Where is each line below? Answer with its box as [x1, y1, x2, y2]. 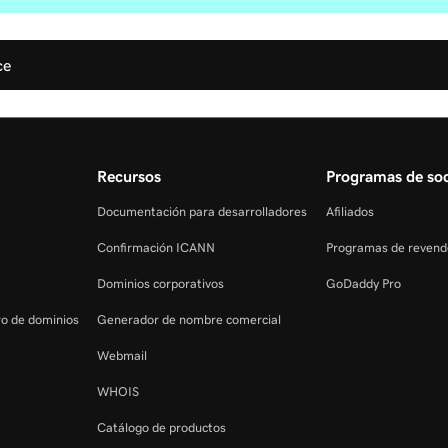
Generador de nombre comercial [97, 312, 282, 326]
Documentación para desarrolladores [97, 204, 308, 218]
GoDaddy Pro [325, 276, 401, 290]
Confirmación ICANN [97, 240, 216, 254]
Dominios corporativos [97, 276, 225, 290]
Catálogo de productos [97, 420, 227, 434]
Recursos [97, 167, 162, 184]
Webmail [97, 348, 148, 362]
